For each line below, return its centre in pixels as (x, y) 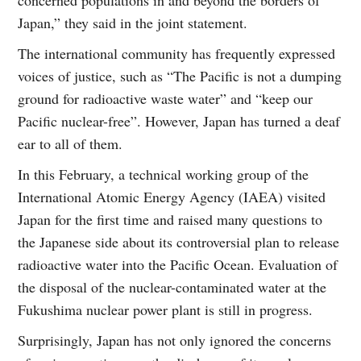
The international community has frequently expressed (177, 53)
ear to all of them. (71, 143)
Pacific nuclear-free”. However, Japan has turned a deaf (179, 120)
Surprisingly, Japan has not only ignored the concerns (175, 340)
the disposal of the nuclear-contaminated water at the (172, 286)
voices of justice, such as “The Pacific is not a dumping (180, 75)
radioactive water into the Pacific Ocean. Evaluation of (178, 264)
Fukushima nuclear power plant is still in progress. (166, 309)
